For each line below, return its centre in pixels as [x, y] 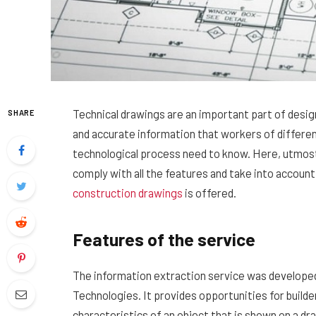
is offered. [209, 193]
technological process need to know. [162, 153]
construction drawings [128, 193]
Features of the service [164, 239]
